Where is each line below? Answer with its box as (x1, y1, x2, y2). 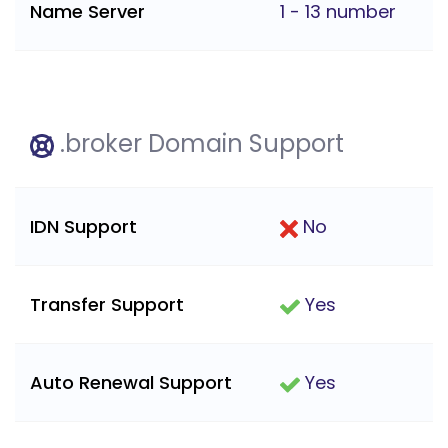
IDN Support (30, 214, 137, 240)
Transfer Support (30, 292, 184, 318)
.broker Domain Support (54, 127, 344, 161)
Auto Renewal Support (30, 370, 232, 396)
